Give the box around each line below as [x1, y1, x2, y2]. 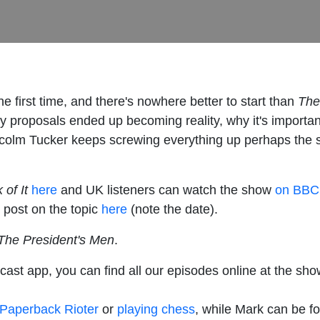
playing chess [117, 301, 195, 316]
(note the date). [127, 201, 218, 216]
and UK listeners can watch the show [57, 182, 275, 197]
